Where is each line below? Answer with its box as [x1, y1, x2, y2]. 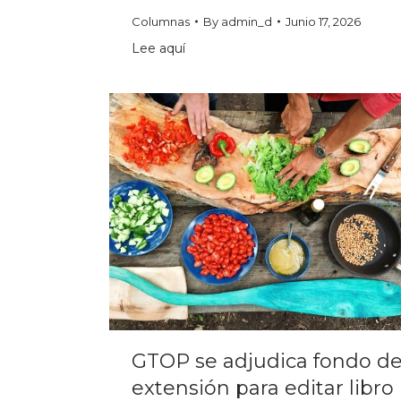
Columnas [132, 13, 190, 29]
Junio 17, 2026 [286, 13, 361, 29]
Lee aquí [132, 39, 185, 56]
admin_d [221, 13, 272, 29]
